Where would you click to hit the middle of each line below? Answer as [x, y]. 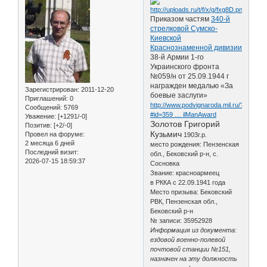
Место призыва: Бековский [191, 192]
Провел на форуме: [55, 134]
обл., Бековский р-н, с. [184, 153]
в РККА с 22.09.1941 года [188, 182]
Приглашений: [46, 98]
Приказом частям [181, 19]
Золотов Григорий [185, 124]
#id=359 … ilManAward [184, 114]
